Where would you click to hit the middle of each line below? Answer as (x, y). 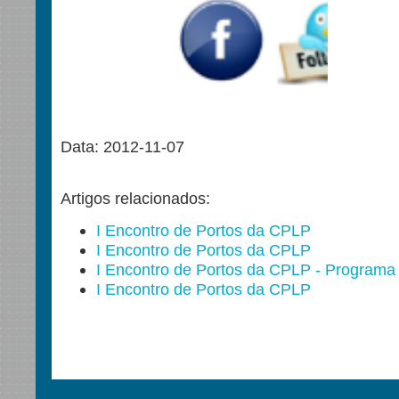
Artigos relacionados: (135, 199)
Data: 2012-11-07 (122, 147)
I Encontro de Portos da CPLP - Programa (246, 270)
